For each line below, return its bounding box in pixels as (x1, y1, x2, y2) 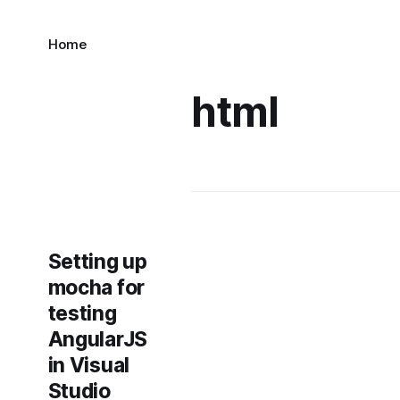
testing (47, 301, 117, 326)
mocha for (47, 275, 145, 300)
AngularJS (47, 327, 147, 352)
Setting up (47, 249, 147, 274)
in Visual (47, 353, 129, 378)
